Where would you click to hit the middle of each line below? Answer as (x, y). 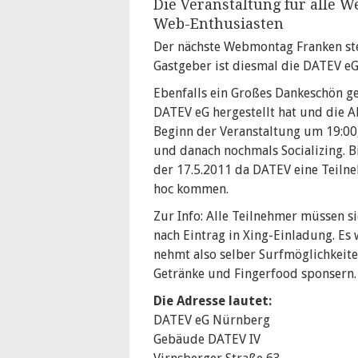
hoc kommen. (191, 189)
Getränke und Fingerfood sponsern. (255, 274)
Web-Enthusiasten (219, 24)
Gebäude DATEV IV (207, 339)
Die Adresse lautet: (213, 301)
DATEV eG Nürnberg (212, 320)
